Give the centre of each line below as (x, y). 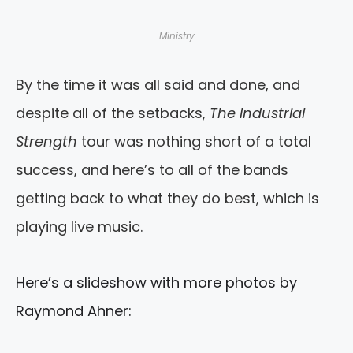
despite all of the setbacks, (113, 113)
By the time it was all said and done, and (158, 85)
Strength (46, 142)
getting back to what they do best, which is (167, 199)
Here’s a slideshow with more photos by (156, 283)
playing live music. (79, 227)
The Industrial (257, 113)
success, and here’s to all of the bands (152, 170)
